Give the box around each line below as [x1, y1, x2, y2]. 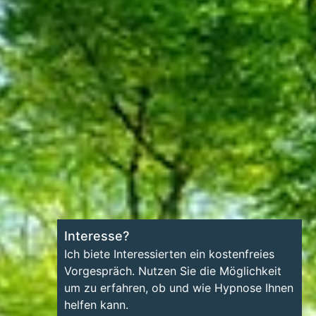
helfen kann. [64, 298, 128, 312]
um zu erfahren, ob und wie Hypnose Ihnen [64, 281, 293, 295]
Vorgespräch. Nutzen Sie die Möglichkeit [64, 264, 281, 278]
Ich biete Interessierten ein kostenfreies [64, 247, 274, 261]
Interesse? [64, 229, 129, 243]
